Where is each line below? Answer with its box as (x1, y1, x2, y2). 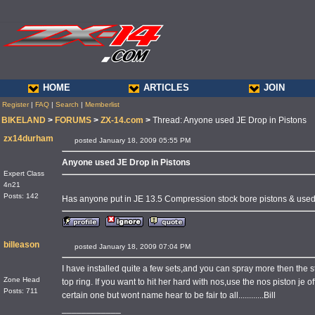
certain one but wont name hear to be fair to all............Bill (62, 290, 276, 300)
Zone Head (4, 276, 40, 283)
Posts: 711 (4, 287, 38, 295)
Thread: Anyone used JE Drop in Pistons (150, 115, 307, 125)
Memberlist (85, 101, 120, 108)
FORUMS (55, 115, 91, 125)
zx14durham (4, 134, 53, 143)
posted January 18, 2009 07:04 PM (72, 243, 207, 250)
